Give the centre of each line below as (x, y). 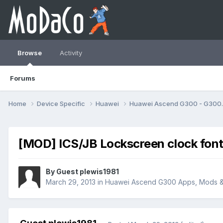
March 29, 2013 (71, 182)
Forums (23, 78)
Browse (30, 53)
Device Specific (62, 103)
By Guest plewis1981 (82, 172)
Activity (71, 53)
